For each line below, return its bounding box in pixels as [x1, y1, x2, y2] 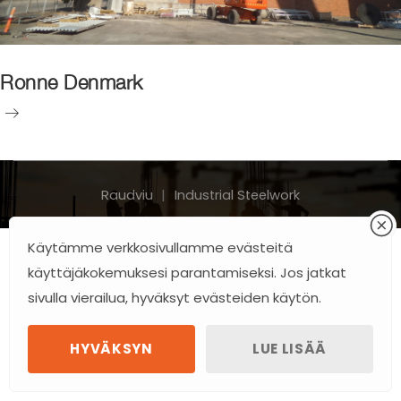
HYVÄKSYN [70, 339, 153, 358]
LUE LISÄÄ [252, 339, 328, 358]
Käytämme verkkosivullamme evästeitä [28, 238, 293, 257]
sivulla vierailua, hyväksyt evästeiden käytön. [28, 288, 321, 307]
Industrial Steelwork [175, 185, 301, 204]
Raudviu [100, 185, 153, 204]
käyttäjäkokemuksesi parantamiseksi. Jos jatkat [28, 263, 346, 282]
